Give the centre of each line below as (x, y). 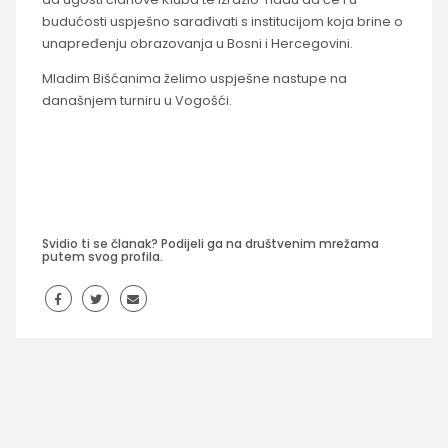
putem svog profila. (102, 256)
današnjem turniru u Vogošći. (136, 100)
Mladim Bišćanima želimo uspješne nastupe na (194, 78)
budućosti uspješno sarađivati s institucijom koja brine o (222, 21)
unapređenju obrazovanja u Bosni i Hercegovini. (197, 43)
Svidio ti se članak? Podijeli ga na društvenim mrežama (210, 243)
